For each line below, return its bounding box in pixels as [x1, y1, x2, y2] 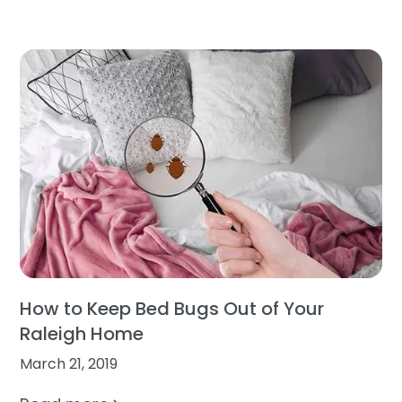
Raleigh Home [20, 321, 144, 347]
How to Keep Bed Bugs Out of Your [20, 296, 325, 322]
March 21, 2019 [20, 354, 118, 375]
